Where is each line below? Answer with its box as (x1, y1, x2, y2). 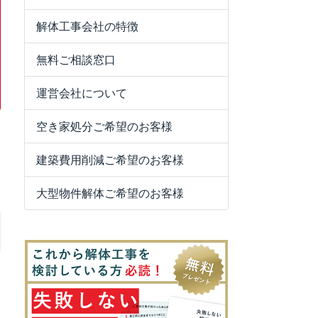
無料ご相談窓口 (36, 51, 116, 67)
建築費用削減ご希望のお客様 (36, 151, 184, 168)
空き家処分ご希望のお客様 (36, 118, 172, 134)
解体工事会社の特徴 (36, 18, 138, 34)
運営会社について (36, 84, 127, 101)
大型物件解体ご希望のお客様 (36, 185, 184, 201)
